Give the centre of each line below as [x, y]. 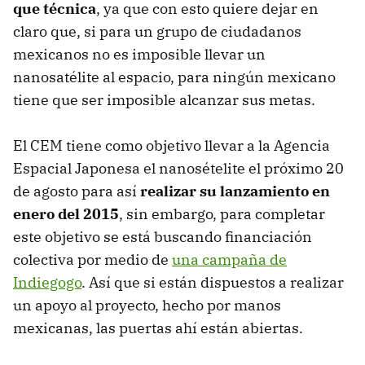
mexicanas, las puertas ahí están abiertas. [158, 328]
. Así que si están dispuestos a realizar [213, 283]
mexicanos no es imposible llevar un [139, 55]
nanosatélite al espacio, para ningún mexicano [174, 77]
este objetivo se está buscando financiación [163, 237]
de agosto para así [77, 191]
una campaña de [229, 260]
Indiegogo [47, 283]
